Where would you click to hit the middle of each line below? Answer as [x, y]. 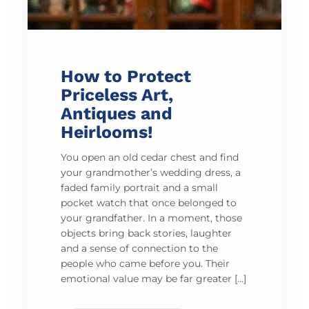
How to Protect [126, 77]
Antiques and [117, 114]
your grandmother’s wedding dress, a [151, 173]
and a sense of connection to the [139, 249]
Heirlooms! [107, 132]
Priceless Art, [117, 95]
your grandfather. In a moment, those [151, 218]
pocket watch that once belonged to [149, 203]
